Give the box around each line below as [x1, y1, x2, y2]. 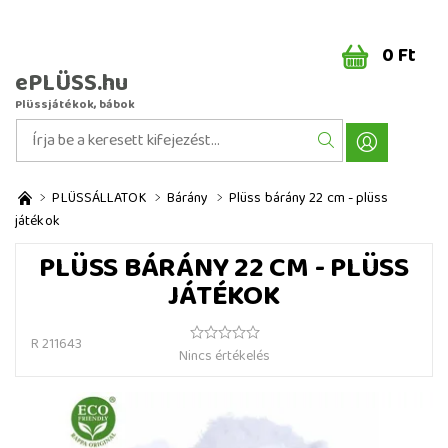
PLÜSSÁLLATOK [52, 187, 147, 209]
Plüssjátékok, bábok [15, 95, 135, 114]
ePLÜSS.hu [15, 64, 128, 103]
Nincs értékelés [179, 345, 270, 367]
